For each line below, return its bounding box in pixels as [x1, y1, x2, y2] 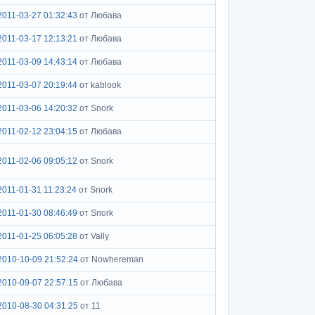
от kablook [79, 80, 121, 90]
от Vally [79, 231, 109, 241]
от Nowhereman [80, 255, 143, 264]
